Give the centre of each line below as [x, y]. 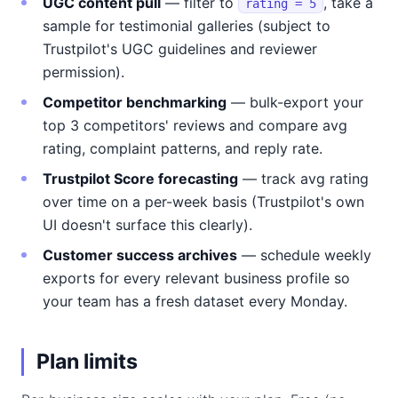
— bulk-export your [295, 102]
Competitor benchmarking [135, 102]
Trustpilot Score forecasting [140, 179]
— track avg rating [303, 179]
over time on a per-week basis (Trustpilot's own [203, 202]
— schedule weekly [304, 255]
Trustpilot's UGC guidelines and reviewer [180, 49]
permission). [84, 72]
